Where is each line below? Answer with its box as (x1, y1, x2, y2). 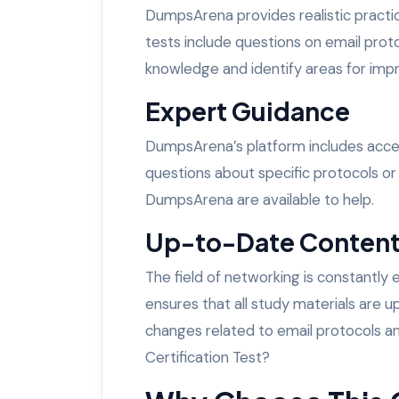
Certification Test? (145, 346, 270, 367)
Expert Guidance (145, 94, 350, 126)
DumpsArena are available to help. (145, 189, 374, 209)
